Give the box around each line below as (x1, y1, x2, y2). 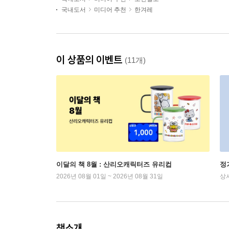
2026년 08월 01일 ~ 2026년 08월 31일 (56, 173, 163, 180)
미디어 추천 (94, 6, 126, 13)
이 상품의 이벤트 (56, 53, 125, 66)
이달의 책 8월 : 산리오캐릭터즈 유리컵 (56, 161, 172, 168)
